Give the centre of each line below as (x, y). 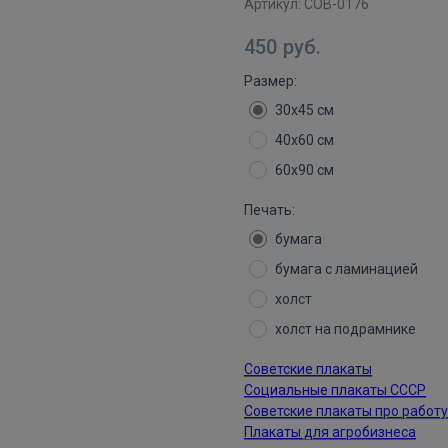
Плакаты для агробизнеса (330, 432)
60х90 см (304, 170)
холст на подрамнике (345, 329)
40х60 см (304, 140)
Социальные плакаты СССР (335, 390)
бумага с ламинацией (346, 269)
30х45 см (304, 110)
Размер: (270, 81)
